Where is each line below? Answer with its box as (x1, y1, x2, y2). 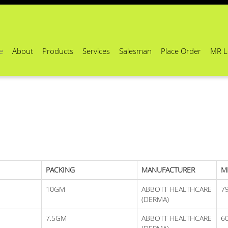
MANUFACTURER (141, 164, 195, 175)
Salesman (119, 46, 152, 56)
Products (42, 46, 73, 56)
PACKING (46, 164, 75, 175)
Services (82, 46, 110, 56)
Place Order (161, 46, 201, 56)
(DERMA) (141, 194, 169, 204)
